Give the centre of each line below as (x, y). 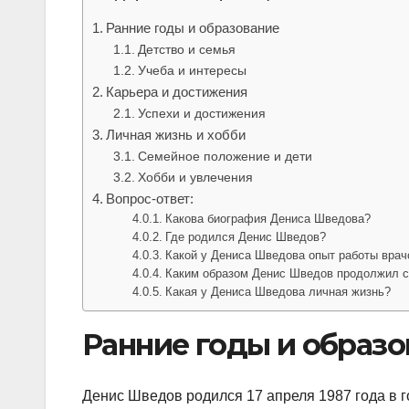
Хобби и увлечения (195, 177)
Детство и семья (186, 49)
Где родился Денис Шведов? (246, 236)
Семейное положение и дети (225, 156)
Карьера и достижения (177, 91)
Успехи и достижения (201, 113)
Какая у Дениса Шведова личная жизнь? (278, 291)
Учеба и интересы (192, 70)
